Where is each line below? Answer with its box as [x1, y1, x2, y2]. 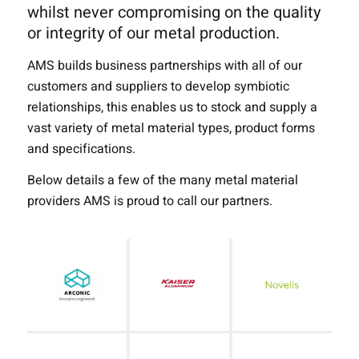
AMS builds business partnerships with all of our [26, 55, 302, 75]
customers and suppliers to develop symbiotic [26, 76, 289, 96]
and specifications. [26, 139, 135, 159]
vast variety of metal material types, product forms [26, 118, 315, 138]
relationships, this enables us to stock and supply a [26, 97, 317, 117]
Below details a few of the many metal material [26, 171, 298, 191]
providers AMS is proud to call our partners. [26, 192, 272, 212]
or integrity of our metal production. [26, 22, 280, 45]
